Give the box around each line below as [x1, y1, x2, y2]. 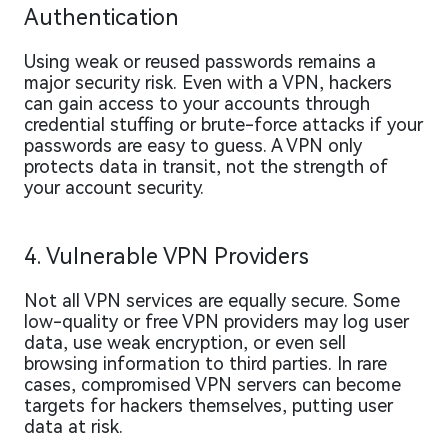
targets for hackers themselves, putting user [24, 395, 393, 417]
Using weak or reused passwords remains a [24, 51, 376, 73]
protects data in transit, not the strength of [24, 156, 388, 178]
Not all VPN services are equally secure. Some [24, 290, 400, 312]
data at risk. [24, 416, 123, 438]
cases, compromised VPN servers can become [24, 374, 401, 396]
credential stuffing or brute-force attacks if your [24, 114, 423, 136]
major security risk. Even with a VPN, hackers [24, 72, 392, 94]
